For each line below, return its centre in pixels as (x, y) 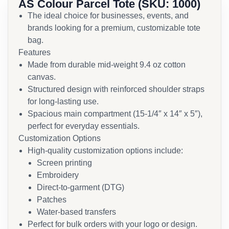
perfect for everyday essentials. (84, 126)
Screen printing (64, 163)
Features (35, 52)
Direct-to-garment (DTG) (81, 187)
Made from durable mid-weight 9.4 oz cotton (107, 65)
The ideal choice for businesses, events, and (108, 16)
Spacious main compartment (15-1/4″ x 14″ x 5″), (115, 114)
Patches (52, 200)
